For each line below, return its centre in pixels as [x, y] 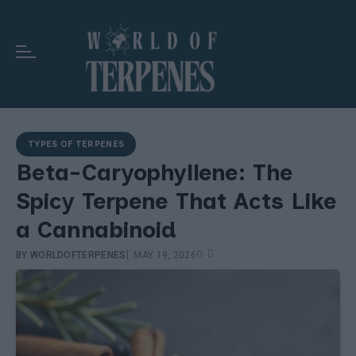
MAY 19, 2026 [165, 255]
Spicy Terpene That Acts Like [176, 200]
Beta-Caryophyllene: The [155, 172]
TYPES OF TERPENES [76, 144]
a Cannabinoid [96, 229]
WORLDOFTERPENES [78, 255]
